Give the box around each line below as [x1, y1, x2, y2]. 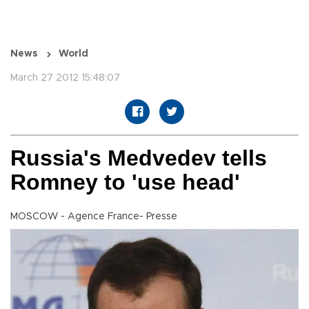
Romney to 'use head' [10, 170, 240, 195]
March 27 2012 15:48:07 [10, 73, 120, 83]
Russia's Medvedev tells [10, 146, 267, 171]
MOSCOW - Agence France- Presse [10, 212, 177, 222]
